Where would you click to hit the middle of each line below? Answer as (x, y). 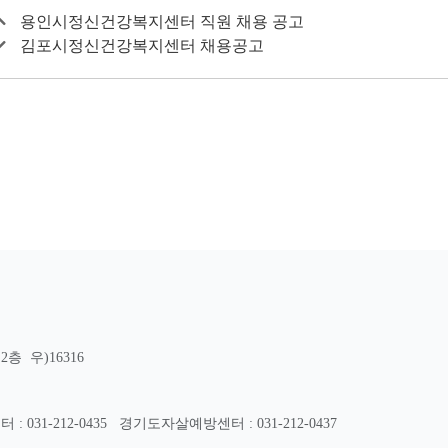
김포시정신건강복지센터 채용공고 (142, 45)
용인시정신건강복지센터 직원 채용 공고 (162, 21)
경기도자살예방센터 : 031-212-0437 (228, 423)
